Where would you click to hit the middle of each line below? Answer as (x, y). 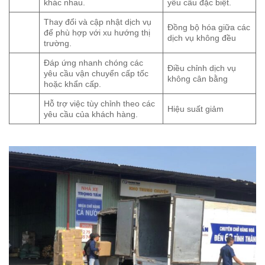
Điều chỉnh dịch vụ (202, 68)
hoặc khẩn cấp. (73, 84)
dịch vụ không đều (202, 38)
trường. (58, 43)
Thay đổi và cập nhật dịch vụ (98, 22)
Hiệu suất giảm (196, 109)
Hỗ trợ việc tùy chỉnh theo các (100, 104)
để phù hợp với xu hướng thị (97, 33)
